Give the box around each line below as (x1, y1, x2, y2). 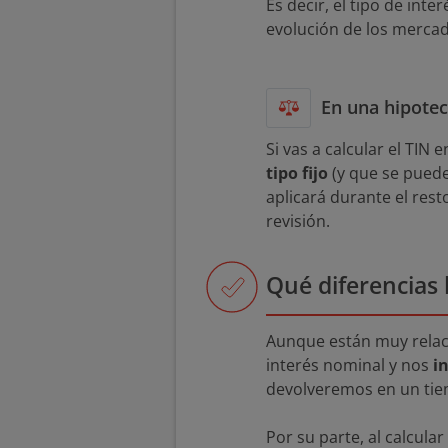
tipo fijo (266, 162, 328, 185)
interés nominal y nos (266, 354, 433, 377)
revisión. (266, 210, 330, 233)
